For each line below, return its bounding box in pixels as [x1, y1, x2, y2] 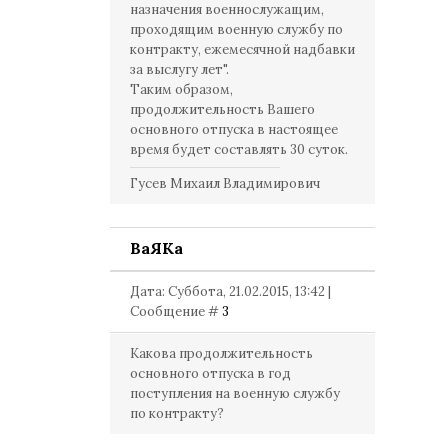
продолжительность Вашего [130, 101, 315, 118]
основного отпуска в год [130, 365, 291, 382]
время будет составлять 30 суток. [130, 141, 348, 158]
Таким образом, [130, 81, 233, 98]
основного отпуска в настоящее [130, 121, 338, 138]
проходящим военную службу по [130, 21, 343, 38]
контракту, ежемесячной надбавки [130, 41, 355, 58]
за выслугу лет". [130, 61, 229, 78]
